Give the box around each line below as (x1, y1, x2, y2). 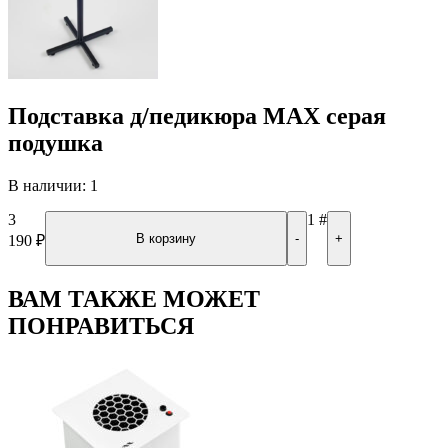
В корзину (135, 230, 196, 246)
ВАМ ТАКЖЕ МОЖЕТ (8, 285, 260, 312)
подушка (8, 129, 103, 156)
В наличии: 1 (8, 176, 98, 194)
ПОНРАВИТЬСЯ (8, 312, 194, 339)
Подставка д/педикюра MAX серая (8, 102, 386, 129)
